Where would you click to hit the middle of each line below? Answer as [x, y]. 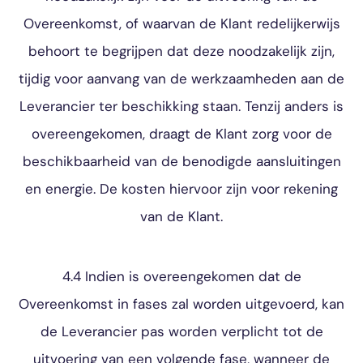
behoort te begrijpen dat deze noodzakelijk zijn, [181, 51]
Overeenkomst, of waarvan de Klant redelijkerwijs [181, 23]
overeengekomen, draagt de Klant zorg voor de [181, 134]
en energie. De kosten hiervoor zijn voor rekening [181, 189]
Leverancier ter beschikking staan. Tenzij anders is [181, 106]
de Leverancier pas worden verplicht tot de [181, 331]
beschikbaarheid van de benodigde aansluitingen [181, 161]
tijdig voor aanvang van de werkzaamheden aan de [181, 79]
